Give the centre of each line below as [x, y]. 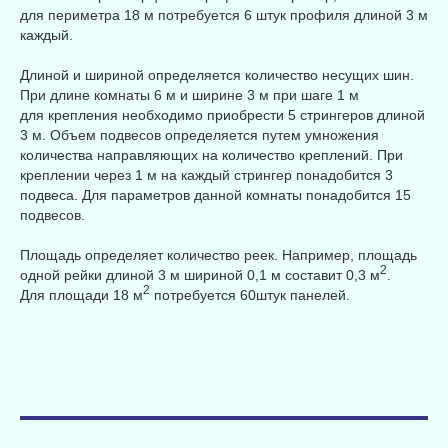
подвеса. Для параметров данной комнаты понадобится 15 [215, 195]
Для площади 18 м [81, 295]
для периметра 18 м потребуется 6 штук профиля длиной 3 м [224, 15]
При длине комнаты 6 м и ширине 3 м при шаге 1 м [189, 95]
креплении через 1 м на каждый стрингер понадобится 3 [206, 175]
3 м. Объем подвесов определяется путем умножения [199, 135]
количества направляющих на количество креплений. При [211, 155]
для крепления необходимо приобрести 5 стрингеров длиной [222, 115]
